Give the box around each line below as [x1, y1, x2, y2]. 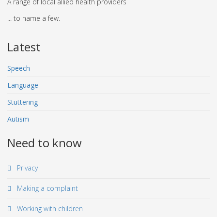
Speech [7, 63, 30, 73]
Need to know [7, 135, 82, 151]
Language [7, 80, 38, 90]
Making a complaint [15, 184, 78, 193]
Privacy [15, 163, 38, 172]
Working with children [15, 204, 83, 213]
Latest [7, 39, 41, 55]
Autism [7, 114, 29, 124]
